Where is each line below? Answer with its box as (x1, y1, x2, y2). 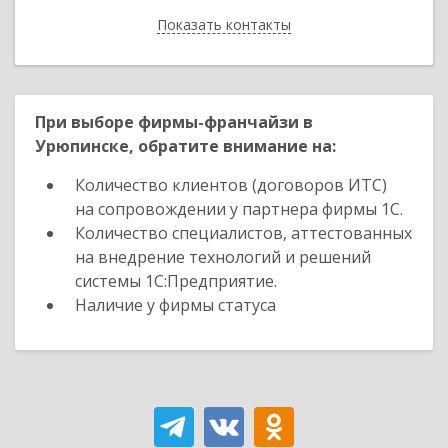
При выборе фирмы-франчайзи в (35, 111, 313, 133)
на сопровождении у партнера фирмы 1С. (75, 198, 403, 220)
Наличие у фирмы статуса (75, 294, 280, 316)
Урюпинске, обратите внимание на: (35, 135, 336, 157)
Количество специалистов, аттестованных (75, 222, 412, 244)
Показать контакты (157, 15, 291, 34)
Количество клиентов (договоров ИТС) (75, 174, 387, 196)
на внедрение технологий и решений (75, 246, 371, 268)
